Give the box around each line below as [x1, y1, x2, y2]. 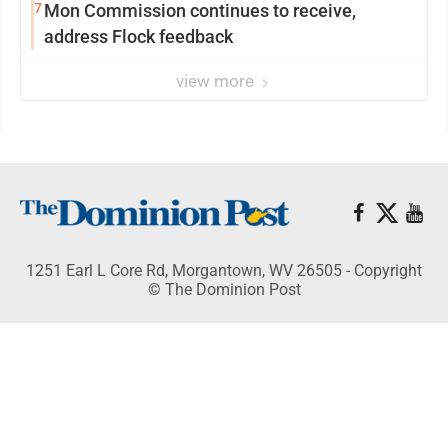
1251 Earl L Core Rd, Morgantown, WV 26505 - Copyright [26, 261, 422, 280]
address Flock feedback [44, 26, 233, 47]
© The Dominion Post [147, 280, 301, 299]
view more [176, 71, 258, 91]
